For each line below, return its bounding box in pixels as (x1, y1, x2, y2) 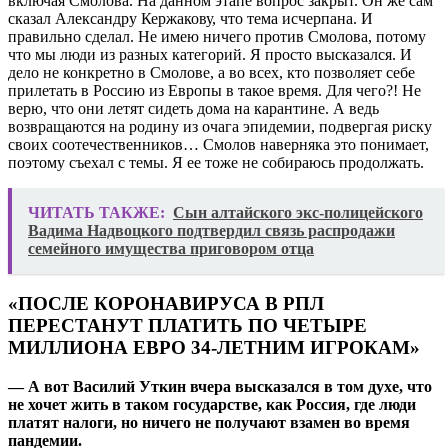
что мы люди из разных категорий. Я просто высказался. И (8, 46, 412, 64)
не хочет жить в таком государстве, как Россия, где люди (8, 395, 416, 413)
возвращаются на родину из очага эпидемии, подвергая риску (8, 118, 432, 136)
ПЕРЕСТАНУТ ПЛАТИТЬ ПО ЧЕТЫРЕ (8, 314, 367, 336)
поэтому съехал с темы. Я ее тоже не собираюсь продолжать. (8, 154, 424, 172)
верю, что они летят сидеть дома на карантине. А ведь (8, 100, 379, 118)
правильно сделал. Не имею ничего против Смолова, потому (8, 28, 426, 46)
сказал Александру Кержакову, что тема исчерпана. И (8, 10, 373, 28)
